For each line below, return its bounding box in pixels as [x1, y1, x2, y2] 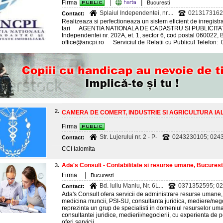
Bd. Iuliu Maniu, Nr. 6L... [100, 182, 163, 189]
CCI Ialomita [62, 145, 95, 152]
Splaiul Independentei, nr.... [100, 9, 173, 16]
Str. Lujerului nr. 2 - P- [100, 133, 157, 140]
